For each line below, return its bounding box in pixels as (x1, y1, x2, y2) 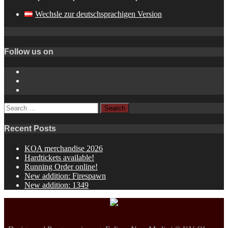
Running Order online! (24, 162, 98, 172)
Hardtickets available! (24, 153, 94, 162)
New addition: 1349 (24, 181, 89, 190)
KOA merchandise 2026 (24, 144, 103, 153)
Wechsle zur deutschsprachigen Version (35, 10, 162, 19)
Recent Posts (4, 124, 56, 133)
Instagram (24, 66, 55, 75)
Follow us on (4, 47, 53, 56)
